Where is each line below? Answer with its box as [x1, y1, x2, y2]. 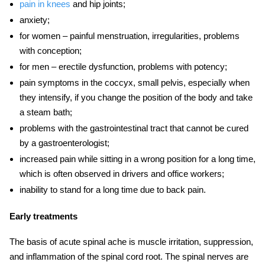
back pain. [163, 184, 206, 195]
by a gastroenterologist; [19, 137, 109, 148]
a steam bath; [19, 106, 72, 117]
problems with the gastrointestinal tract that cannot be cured [19, 122, 248, 133]
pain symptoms [19, 77, 79, 88]
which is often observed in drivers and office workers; [19, 168, 224, 179]
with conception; [19, 45, 82, 56]
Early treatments [9, 211, 77, 221]
